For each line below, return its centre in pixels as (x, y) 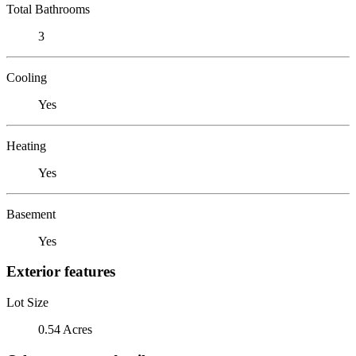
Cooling (27, 77)
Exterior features (61, 272)
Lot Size (27, 302)
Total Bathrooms (48, 9)
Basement (31, 214)
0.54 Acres (65, 329)
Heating (26, 145)
